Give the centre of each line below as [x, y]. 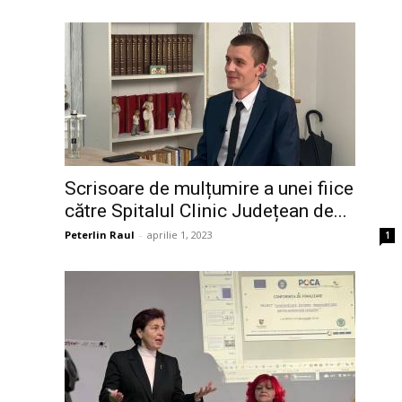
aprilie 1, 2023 [180, 235]
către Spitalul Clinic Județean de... [206, 211]
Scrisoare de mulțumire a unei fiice [209, 189]
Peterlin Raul [100, 235]
